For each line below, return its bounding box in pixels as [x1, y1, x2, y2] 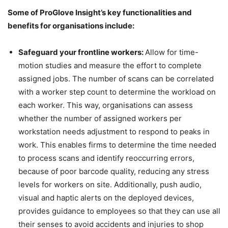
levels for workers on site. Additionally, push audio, [18, 179, 202, 189]
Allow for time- [145, 47, 198, 57]
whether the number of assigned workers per [18, 113, 182, 123]
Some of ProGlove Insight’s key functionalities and [8, 7, 192, 17]
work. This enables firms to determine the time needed [18, 139, 216, 150]
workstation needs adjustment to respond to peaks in [18, 126, 210, 136]
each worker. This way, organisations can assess [18, 100, 193, 110]
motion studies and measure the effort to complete [18, 60, 202, 70]
